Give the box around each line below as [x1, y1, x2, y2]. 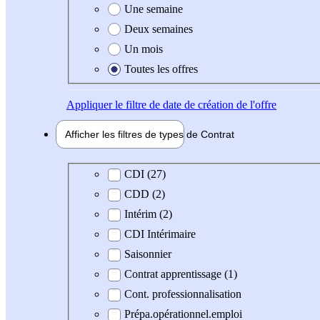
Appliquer [66, 98, 112, 111]
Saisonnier [124, 248, 171, 261]
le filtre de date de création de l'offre [112, 98, 276, 111]
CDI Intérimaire [124, 228, 196, 241]
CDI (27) [124, 168, 166, 181]
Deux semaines [124, 22, 193, 35]
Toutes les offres [124, 62, 198, 75]
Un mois [124, 42, 163, 55]
